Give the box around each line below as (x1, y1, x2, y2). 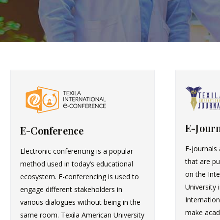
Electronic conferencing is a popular (20, 146, 133, 156)
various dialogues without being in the (20, 197, 140, 207)
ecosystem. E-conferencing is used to (20, 171, 139, 181)
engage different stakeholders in (20, 184, 122, 194)
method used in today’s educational (20, 159, 133, 168)
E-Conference (20, 123, 84, 137)
